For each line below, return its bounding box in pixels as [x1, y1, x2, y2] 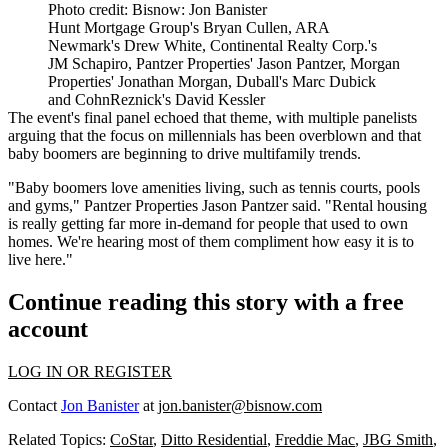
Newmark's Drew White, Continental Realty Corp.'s [48, 37, 377, 55]
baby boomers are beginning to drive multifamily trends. [8, 145, 361, 163]
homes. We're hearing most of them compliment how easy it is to [8, 233, 414, 251]
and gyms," [8, 197, 84, 215]
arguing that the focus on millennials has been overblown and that [8, 127, 421, 145]
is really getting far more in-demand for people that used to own [8, 215, 408, 233]
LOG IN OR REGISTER [8, 363, 172, 381]
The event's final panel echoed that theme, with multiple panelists [8, 109, 417, 127]
